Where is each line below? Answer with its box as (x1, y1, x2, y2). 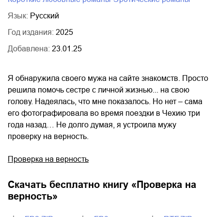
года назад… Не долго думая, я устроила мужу (8, 121, 176, 129)
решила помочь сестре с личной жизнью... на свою (8, 86, 189, 94)
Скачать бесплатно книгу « (8, 179, 137, 190)
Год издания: (8, 28, 56, 37)
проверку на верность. (8, 132, 89, 141)
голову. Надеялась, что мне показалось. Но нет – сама (8, 97, 202, 106)
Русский (30, 12, 59, 20)
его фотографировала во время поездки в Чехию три (8, 109, 200, 118)
